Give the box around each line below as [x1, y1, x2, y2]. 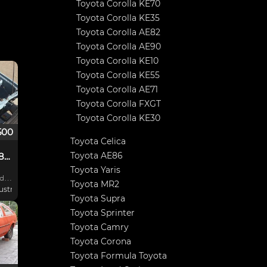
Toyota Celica [70, 136, 126, 147]
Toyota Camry [70, 222, 129, 232]
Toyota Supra [70, 193, 125, 204]
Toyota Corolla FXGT [76, 98, 161, 109]
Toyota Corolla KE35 [76, 13, 160, 23]
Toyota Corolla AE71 [76, 84, 158, 95]
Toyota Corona [70, 236, 131, 247]
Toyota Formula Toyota [70, 250, 167, 261]
